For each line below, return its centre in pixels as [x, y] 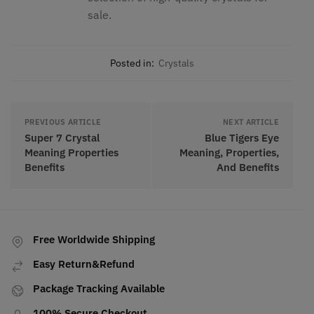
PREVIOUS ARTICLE [63, 122]
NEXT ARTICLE [251, 122]
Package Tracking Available [99, 289]
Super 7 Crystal [62, 138]
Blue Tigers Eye [242, 138]
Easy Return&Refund [84, 264]
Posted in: [132, 63]
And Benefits [248, 168]
